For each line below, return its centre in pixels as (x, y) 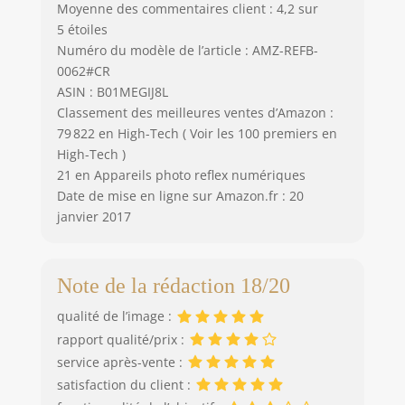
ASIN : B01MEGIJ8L (112, 91)
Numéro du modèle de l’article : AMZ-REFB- (187, 50)
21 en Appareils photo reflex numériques (181, 174)
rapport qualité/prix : (122, 339)
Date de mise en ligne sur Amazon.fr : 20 (180, 195)
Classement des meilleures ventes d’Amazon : (195, 112)
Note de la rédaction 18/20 (173, 286)
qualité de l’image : (116, 316)
